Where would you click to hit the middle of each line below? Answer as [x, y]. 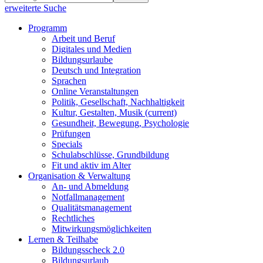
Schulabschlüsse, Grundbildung [110, 155]
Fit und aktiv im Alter [91, 165]
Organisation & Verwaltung [79, 176]
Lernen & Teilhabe [63, 239]
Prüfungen [71, 134]
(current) [161, 112]
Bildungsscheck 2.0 [88, 250]
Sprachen [69, 81]
